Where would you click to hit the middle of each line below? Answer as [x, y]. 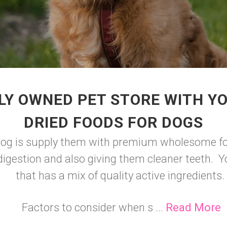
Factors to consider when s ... [93, 207]
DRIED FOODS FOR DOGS [113, 122]
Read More [193, 207]
